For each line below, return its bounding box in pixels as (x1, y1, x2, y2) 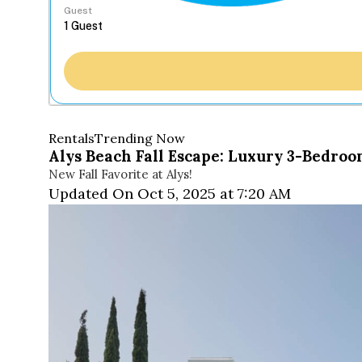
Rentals (48, 130, 95, 147)
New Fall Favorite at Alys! (48, 166, 192, 183)
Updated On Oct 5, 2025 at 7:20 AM (48, 184, 291, 204)
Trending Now (95, 130, 185, 147)
